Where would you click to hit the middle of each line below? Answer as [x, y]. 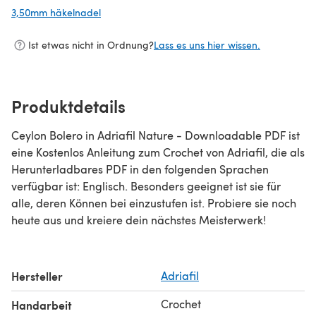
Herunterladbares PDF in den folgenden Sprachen [140, 169]
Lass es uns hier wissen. [207, 45]
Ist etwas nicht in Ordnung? [91, 45]
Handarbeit [42, 305]
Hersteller [37, 276]
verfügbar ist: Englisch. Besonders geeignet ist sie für [146, 186]
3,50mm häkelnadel [56, 12]
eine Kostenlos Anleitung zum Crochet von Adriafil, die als [158, 152]
